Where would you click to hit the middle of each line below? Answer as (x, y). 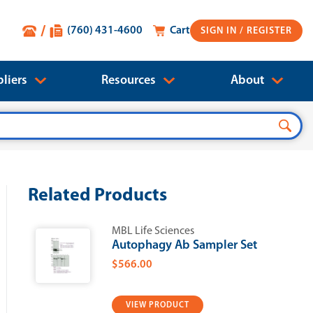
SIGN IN (220, 31)
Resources (130, 81)
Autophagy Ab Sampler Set (184, 246)
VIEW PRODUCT (157, 305)
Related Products (97, 196)
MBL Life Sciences (153, 231)
